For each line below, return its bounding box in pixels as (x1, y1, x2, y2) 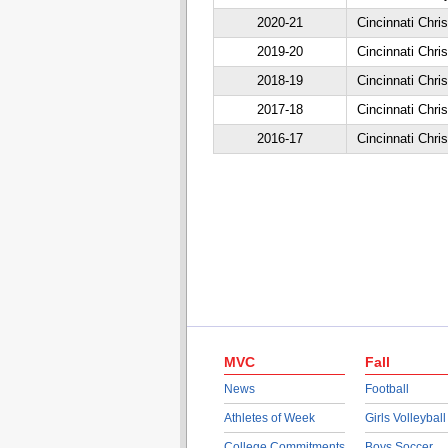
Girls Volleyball (364, 411, 446, 425)
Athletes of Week (223, 411, 315, 425)
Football (364, 382, 409, 396)
